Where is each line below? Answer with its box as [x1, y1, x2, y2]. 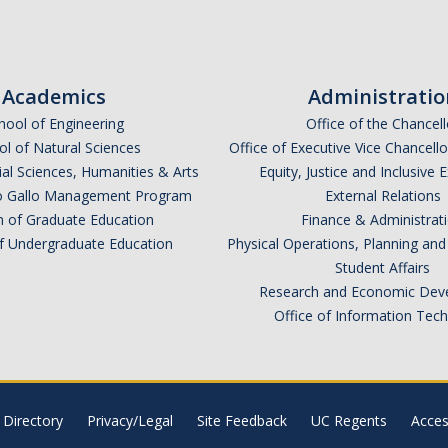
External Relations [324, 186, 441, 206]
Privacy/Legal [86, 411, 173, 431]
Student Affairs [335, 258, 430, 278]
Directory [2, 411, 63, 431]
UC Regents [310, 411, 387, 431]
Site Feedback [196, 411, 287, 431]
